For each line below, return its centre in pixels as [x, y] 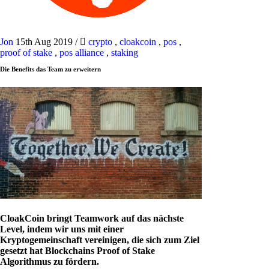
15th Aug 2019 [45, 42]
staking [125, 53]
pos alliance [82, 53]
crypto [100, 42]
